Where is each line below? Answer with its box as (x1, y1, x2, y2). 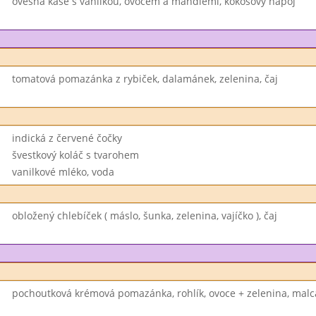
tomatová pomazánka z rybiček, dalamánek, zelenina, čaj (11, 72, 278, 85)
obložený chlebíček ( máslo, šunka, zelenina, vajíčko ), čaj (11, 209, 277, 222)
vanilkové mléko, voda (11, 165, 114, 178)
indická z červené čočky (11, 131, 122, 145)
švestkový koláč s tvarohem (11, 148, 139, 162)
